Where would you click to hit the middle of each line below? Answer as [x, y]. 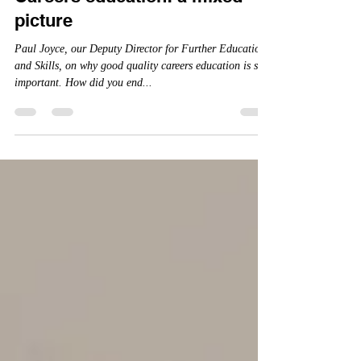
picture [44, 49]
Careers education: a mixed [129, 25]
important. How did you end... [83, 112]
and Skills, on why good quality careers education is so [139, 95]
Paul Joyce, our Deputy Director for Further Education [140, 78]
